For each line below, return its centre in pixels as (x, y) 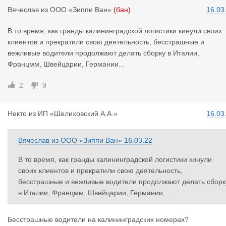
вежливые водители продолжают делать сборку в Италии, (103, 53)
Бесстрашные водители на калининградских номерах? (98, 219)
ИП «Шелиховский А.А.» (78, 114)
